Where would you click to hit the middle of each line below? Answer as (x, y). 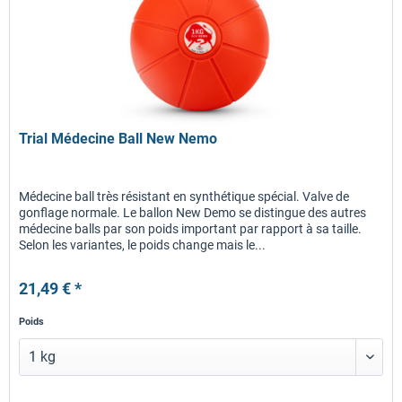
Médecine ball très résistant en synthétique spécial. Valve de (184, 197)
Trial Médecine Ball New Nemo (118, 139)
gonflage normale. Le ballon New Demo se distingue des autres (193, 213)
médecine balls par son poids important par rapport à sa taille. (191, 229)
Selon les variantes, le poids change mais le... (143, 245)
